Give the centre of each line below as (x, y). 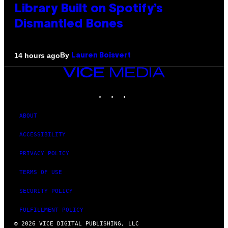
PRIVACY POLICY (44, 154)
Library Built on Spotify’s (89, 9)
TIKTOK (140, 90)
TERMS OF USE (41, 173)
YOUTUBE (154, 90)
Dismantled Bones (69, 25)
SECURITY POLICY (46, 191)
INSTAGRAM (134, 90)
